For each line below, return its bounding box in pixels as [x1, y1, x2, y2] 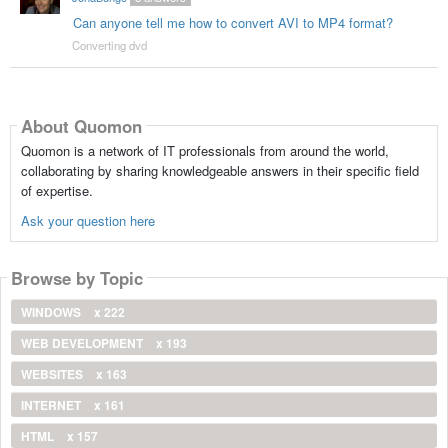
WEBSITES [21, 365, 86, 384]
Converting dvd [71, 37, 147, 54]
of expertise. [20, 181, 93, 201]
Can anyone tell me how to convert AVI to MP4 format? [72, 13, 393, 33]
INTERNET [21, 396, 84, 415]
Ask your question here [20, 211, 155, 231]
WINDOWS [21, 303, 84, 322]
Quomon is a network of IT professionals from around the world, [20, 141, 389, 161]
